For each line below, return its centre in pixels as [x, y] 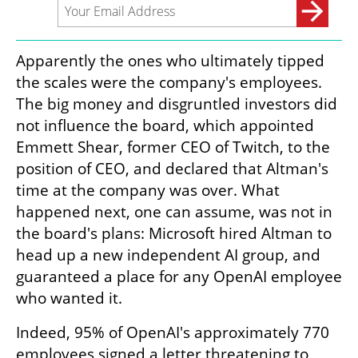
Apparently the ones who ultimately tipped [170, 60]
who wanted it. [69, 298]
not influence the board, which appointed [165, 125]
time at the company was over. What [148, 190]
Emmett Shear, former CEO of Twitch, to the [173, 147]
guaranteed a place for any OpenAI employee [179, 276]
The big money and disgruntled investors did [177, 103]
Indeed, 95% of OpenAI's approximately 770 [173, 332]
